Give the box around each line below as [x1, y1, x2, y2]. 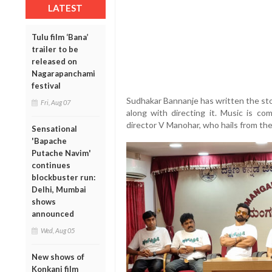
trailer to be [32, 44, 78, 55]
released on [32, 56, 77, 67]
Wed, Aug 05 [41, 226, 75, 235]
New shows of [32, 252, 84, 262]
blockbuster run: [32, 172, 95, 183]
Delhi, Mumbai [32, 185, 86, 195]
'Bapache [32, 136, 67, 146]
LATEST [48, 2, 83, 14]
